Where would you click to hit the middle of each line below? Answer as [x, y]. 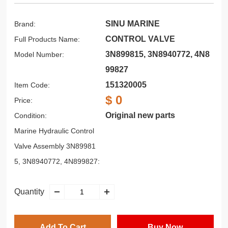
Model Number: [39, 54]
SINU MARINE [133, 24]
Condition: [31, 116]
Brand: [25, 24]
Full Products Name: [47, 39]
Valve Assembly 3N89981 [55, 146]
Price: [24, 100]
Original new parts [140, 115]
